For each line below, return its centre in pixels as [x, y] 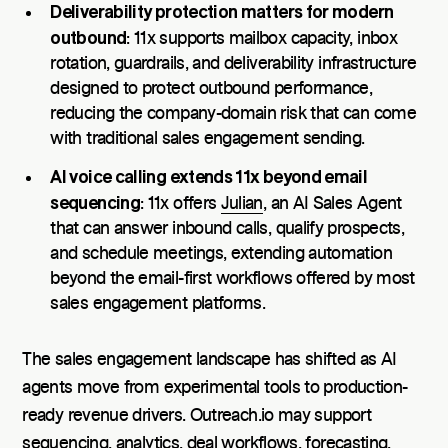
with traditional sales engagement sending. [207, 139]
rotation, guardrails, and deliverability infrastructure [233, 64]
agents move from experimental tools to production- [215, 387]
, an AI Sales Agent [332, 203]
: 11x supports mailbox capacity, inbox [261, 39]
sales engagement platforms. [158, 303]
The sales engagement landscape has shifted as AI [209, 359]
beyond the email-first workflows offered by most [232, 278]
